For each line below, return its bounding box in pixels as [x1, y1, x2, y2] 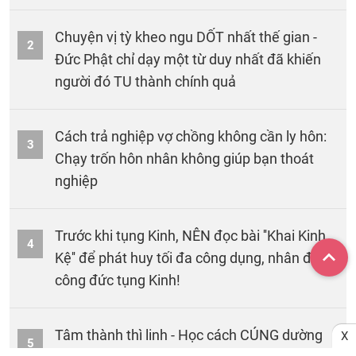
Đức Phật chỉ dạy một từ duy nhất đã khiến [55, 50, 321, 68]
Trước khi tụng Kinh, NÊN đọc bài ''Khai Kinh [55, 226, 326, 244]
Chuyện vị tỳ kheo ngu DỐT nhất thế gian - [55, 28, 317, 45]
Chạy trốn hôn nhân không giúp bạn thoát [55, 149, 314, 167]
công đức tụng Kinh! [55, 271, 180, 288]
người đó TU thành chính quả [55, 72, 236, 90]
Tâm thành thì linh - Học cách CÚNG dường [55, 326, 323, 343]
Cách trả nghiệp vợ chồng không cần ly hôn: [55, 127, 327, 145]
